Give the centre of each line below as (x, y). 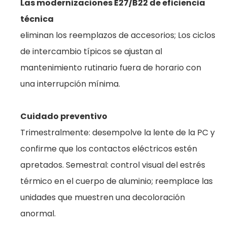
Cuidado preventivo (64, 116)
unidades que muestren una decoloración (103, 197)
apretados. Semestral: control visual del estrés (113, 165)
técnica (37, 19)
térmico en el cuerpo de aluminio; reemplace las (117, 181)
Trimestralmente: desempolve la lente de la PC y (118, 133)
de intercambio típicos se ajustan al (91, 51)
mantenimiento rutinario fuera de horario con (111, 68)
